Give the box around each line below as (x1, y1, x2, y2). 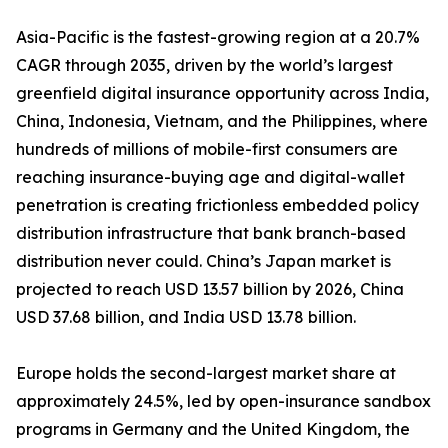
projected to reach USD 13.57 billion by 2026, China (16, 279, 404, 300)
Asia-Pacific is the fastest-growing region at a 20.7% (16, 27, 420, 48)
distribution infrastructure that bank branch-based (16, 223, 406, 244)
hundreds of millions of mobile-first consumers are (16, 139, 398, 160)
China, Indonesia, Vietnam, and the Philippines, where (16, 111, 428, 132)
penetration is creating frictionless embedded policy (16, 195, 419, 216)
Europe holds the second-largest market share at (16, 363, 396, 384)
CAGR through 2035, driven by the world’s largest (16, 55, 393, 76)
